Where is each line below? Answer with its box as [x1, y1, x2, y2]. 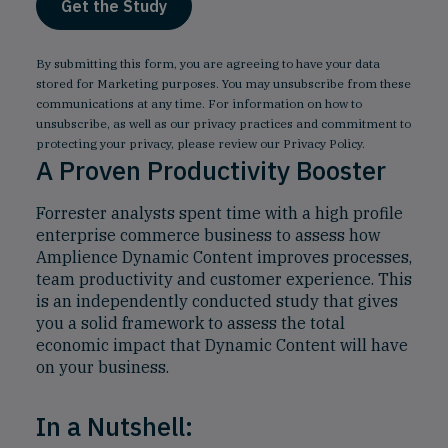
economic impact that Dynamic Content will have [36, 335, 408, 355]
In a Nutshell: [36, 409, 193, 443]
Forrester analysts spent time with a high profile [36, 203, 403, 223]
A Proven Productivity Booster [36, 153, 386, 187]
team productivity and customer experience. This [36, 269, 412, 289]
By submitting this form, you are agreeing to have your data [36, 56, 380, 71]
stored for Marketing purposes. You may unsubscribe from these [36, 76, 411, 91]
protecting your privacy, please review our [36, 136, 283, 151]
